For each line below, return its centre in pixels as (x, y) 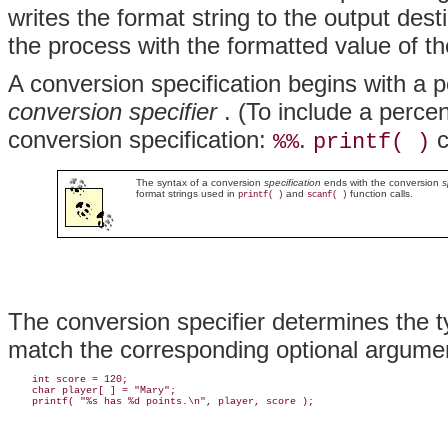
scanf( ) (326, 194)
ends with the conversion (381, 182)
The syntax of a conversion (199, 182)
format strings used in (186, 193)
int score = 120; (68, 379)
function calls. (379, 193)
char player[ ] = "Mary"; (92, 390)
